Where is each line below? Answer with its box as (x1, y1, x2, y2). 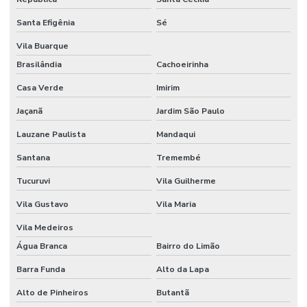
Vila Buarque (16, 40, 69, 52)
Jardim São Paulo (156, 106, 225, 117)
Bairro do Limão (156, 241, 220, 252)
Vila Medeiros (16, 222, 73, 234)
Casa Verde (16, 82, 64, 94)
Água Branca (16, 241, 67, 252)
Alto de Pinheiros (16, 287, 88, 299)
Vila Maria (156, 199, 196, 210)
